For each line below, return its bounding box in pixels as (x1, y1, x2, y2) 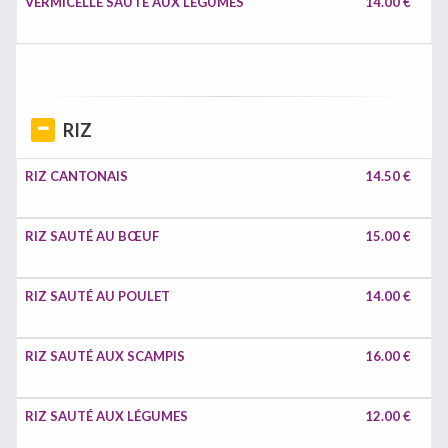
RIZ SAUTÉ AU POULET (25, 288, 170, 304)
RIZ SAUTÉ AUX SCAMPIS (25, 348, 185, 364)
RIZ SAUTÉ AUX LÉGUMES (25, 408, 188, 424)
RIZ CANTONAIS (25, 168, 128, 184)
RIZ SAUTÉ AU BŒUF (25, 228, 159, 244)
